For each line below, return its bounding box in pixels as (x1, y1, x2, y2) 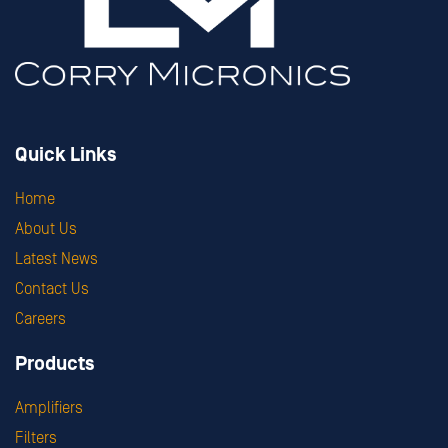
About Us (15, 219, 77, 238)
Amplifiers (15, 398, 83, 417)
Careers (15, 309, 66, 328)
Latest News (15, 249, 98, 268)
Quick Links (15, 143, 117, 166)
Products (15, 352, 95, 375)
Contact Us (15, 279, 89, 298)
